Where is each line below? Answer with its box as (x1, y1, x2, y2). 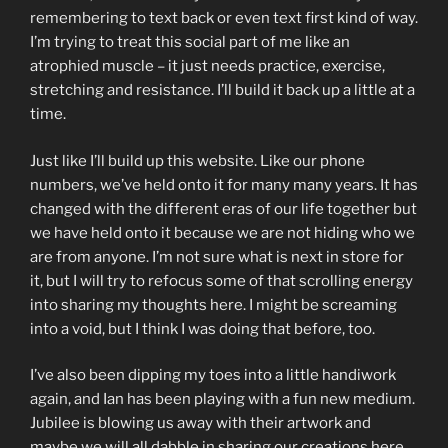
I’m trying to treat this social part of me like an (30, 33, 350, 52)
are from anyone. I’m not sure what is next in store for (30, 247, 404, 266)
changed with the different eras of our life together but (30, 199, 417, 218)
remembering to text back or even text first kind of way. (30, 9, 418, 28)
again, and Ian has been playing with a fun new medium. (30, 390, 415, 409)
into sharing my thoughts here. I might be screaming (30, 295, 397, 314)
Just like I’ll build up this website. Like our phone (30, 151, 365, 170)
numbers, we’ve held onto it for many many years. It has (30, 175, 418, 194)
